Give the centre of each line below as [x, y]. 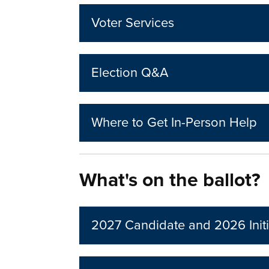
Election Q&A [130, 73]
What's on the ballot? [173, 180]
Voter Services [133, 23]
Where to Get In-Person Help [174, 123]
